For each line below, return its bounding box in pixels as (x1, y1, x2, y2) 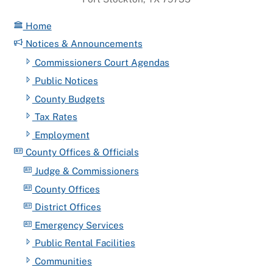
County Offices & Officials (23, 146, 139, 157)
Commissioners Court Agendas (32, 57, 169, 68)
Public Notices (32, 76, 98, 86)
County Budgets (32, 93, 105, 104)
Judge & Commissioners (32, 165, 139, 176)
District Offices (32, 202, 101, 213)
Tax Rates (32, 112, 77, 122)
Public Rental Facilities (32, 238, 135, 249)
